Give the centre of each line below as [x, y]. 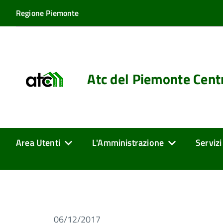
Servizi [209, 143]
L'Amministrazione [128, 143]
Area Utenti [38, 143]
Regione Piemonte [48, 13]
